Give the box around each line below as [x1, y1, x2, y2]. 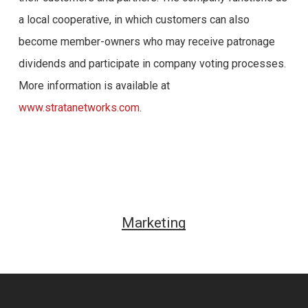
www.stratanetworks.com [18, 101, 140, 114]
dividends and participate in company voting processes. [18, 57, 286, 70]
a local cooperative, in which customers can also [18, 13, 250, 26]
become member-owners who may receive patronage [18, 35, 275, 48]
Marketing [122, 214, 186, 231]
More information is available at [18, 79, 170, 92]
